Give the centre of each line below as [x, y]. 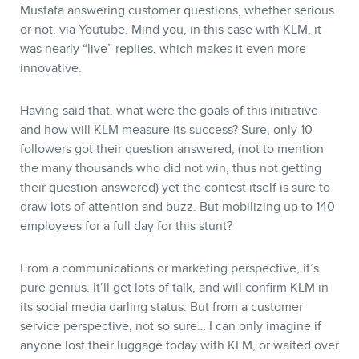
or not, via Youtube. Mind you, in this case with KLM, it [171, 29]
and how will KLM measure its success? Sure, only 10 [166, 129]
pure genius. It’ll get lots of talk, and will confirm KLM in [174, 287]
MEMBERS [179, 244]
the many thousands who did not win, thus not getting [171, 168]
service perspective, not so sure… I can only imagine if [171, 326]
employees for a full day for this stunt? [126, 226]
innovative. [51, 68]
